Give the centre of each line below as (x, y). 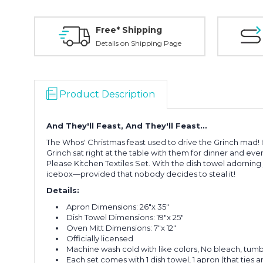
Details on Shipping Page (138, 43)
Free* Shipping (129, 30)
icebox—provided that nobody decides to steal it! (141, 174)
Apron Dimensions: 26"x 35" (119, 207)
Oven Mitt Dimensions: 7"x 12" (122, 228)
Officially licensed (101, 238)
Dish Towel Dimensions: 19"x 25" (126, 217)
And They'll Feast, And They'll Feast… (127, 126)
